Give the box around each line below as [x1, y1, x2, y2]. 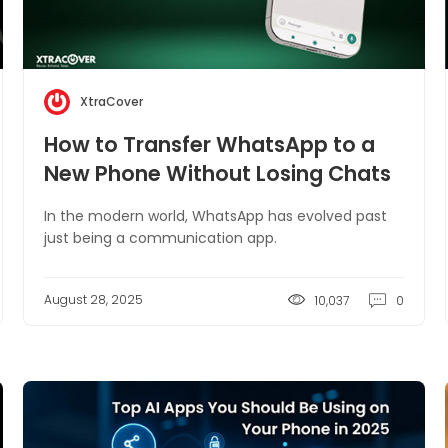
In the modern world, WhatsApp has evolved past [44, 206, 388, 226]
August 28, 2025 [44, 291, 144, 308]
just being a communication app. [44, 228, 278, 248]
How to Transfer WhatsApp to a [44, 130, 376, 159]
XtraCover [80, 93, 144, 110]
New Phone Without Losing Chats [44, 159, 392, 188]
